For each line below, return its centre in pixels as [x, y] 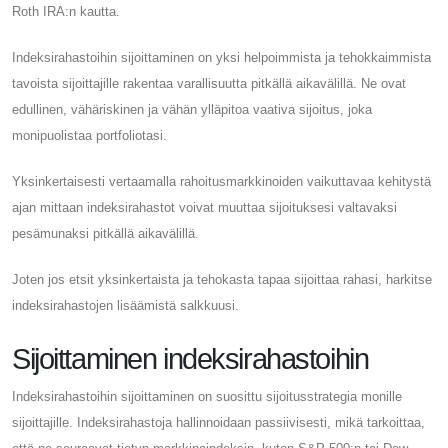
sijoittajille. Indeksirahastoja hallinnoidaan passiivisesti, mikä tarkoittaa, [218, 422]
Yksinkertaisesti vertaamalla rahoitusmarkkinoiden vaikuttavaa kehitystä [221, 181]
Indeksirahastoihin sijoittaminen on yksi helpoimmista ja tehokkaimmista [221, 57]
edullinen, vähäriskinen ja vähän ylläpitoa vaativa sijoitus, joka [192, 109]
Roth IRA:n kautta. [66, 11]
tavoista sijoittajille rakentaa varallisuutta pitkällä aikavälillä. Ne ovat [209, 83]
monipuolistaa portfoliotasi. [89, 135]
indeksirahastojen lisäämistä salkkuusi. [125, 305]
